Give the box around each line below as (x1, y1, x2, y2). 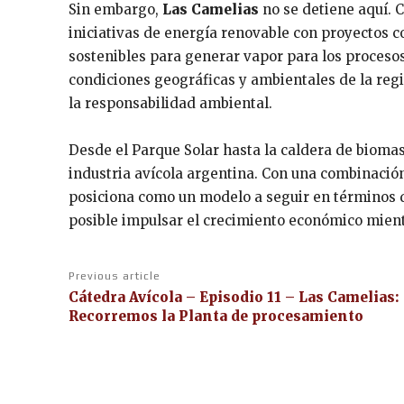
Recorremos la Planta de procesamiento (69, 307, 363, 325)
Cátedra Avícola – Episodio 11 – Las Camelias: (69, 288, 399, 306)
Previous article (69, 269, 161, 282)
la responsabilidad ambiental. (69, 94, 272, 112)
